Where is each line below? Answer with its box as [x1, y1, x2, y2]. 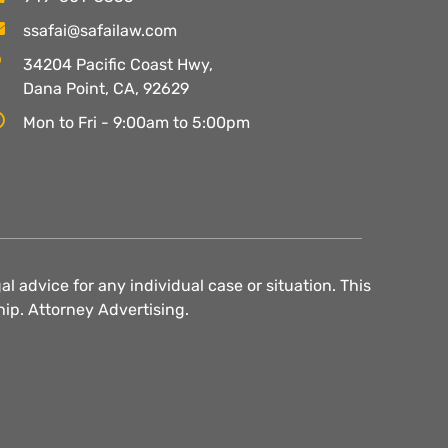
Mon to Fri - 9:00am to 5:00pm [22, 112, 250, 132]
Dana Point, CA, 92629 [22, 78, 189, 98]
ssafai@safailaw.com [22, 20, 177, 40]
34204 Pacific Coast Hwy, [22, 54, 213, 74]
